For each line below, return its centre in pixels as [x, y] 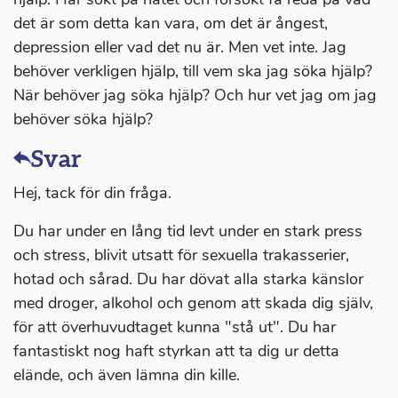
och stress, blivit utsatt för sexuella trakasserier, [181, 255]
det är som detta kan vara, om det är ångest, [171, 24]
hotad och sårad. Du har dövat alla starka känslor [188, 279]
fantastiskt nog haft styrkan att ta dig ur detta [176, 351]
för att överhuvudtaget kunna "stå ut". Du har [175, 327]
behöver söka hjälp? [83, 119]
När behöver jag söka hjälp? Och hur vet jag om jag [195, 96]
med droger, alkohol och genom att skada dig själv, [193, 303]
